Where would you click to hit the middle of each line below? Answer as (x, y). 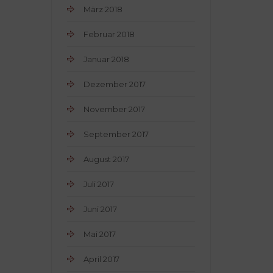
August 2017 (106, 159)
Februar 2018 (109, 34)
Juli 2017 (98, 184)
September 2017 (116, 134)
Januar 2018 (106, 59)
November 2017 (114, 109)
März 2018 (103, 9)
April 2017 (101, 259)
